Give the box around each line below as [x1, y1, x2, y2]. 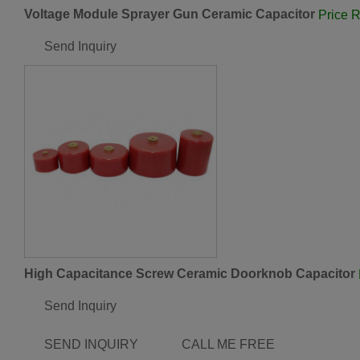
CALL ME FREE [182, 337, 275, 351]
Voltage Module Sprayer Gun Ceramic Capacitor [24, 7, 315, 22]
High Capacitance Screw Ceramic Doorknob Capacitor [24, 267, 355, 281]
